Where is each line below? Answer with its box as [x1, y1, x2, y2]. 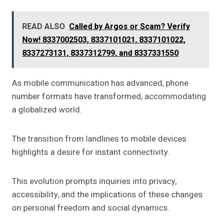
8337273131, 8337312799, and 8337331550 [22, 47, 179, 60]
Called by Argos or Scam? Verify [69, 21, 190, 33]
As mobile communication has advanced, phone [12, 77, 188, 90]
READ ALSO [22, 21, 65, 33]
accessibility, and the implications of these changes [12, 188, 203, 201]
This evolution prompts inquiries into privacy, [12, 175, 177, 188]
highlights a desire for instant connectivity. [12, 146, 170, 159]
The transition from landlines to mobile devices [12, 133, 186, 146]
